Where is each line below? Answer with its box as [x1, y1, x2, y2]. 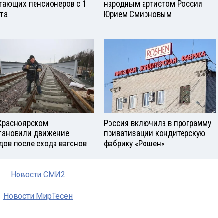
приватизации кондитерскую [104, 128, 205, 139]
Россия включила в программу [104, 118, 211, 128]
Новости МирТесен [3, 191, 73, 201]
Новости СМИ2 [11, 170, 65, 180]
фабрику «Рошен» [104, 139, 164, 149]
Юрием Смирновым [104, 9, 172, 19]
